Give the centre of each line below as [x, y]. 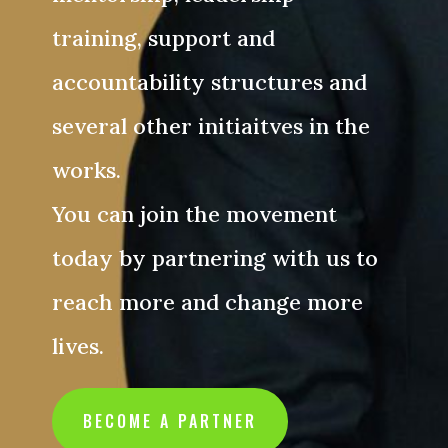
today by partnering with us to [214, 258]
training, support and [163, 38]
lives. [77, 346]
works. [86, 170]
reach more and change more [207, 302]
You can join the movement [194, 214]
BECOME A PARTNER [169, 421]
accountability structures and [209, 82]
